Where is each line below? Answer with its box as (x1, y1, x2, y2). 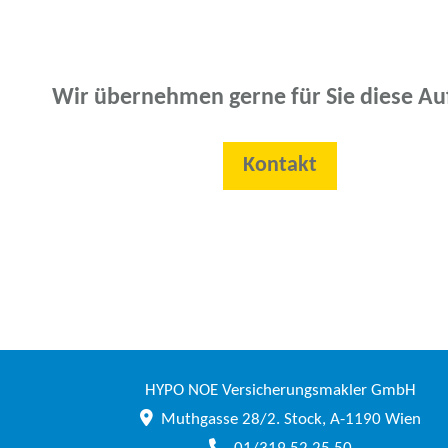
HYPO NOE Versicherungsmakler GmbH (144, 382, 416, 400)
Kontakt (243, 154, 317, 178)
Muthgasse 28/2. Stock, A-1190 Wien (160, 411, 421, 429)
